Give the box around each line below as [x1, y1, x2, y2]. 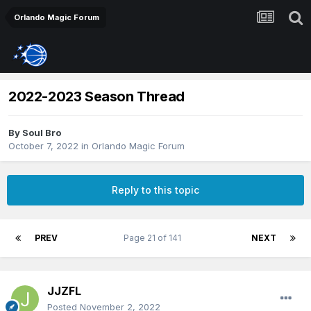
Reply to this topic [112, 184, 199, 196]
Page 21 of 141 [124, 233, 185, 244]
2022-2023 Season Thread [8, 88, 185, 106]
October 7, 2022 [8, 140, 78, 152]
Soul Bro [22, 127, 61, 139]
